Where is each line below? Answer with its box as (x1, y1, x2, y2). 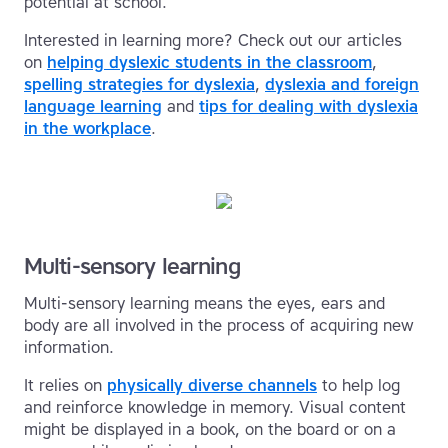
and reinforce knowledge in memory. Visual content (24, 398, 406, 418)
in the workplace (24, 119, 151, 139)
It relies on (24, 376, 107, 396)
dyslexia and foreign (265, 75, 419, 95)
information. (24, 338, 114, 358)
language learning (24, 97, 162, 117)
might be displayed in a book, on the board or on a (24, 420, 396, 440)
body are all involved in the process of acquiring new (24, 316, 414, 336)
